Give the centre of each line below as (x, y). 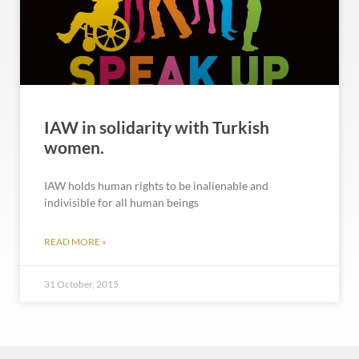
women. (74, 147)
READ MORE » (75, 242)
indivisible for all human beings (121, 202)
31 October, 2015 (81, 284)
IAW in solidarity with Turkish (157, 127)
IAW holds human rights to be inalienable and (156, 186)
